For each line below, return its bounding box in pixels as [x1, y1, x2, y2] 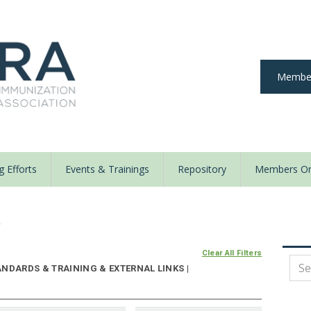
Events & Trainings [65, 162, 149, 176]
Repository [178, 162, 226, 176]
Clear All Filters [201, 249, 262, 258]
